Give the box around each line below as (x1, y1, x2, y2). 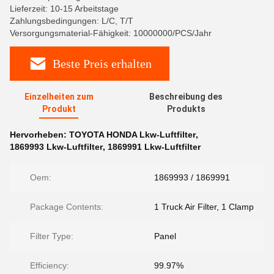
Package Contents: (30, 202, 103, 212)
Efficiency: (30, 261, 69, 270)
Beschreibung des (149, 92, 223, 102)
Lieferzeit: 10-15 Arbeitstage (10, 4, 119, 13)
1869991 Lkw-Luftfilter (108, 142, 201, 152)
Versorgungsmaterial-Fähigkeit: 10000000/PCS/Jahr (10, 28, 212, 38)
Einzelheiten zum (24, 92, 94, 102)
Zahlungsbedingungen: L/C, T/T (10, 16, 133, 26)
